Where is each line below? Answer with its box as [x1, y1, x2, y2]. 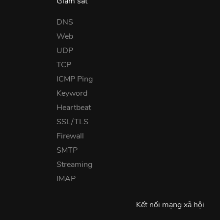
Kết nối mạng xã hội [136, 199, 204, 210]
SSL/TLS [56, 116, 89, 127]
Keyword [56, 87, 88, 99]
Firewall [56, 130, 84, 141]
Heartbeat [56, 102, 91, 113]
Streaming [56, 159, 93, 170]
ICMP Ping [56, 73, 93, 84]
